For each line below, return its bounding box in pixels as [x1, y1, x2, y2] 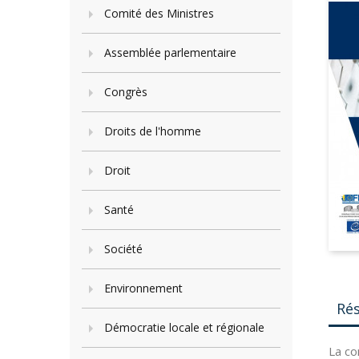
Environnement [104, 280, 183, 296]
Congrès [104, 84, 147, 99]
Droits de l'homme [104, 123, 201, 139]
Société [104, 241, 143, 256]
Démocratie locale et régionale [104, 320, 264, 335]
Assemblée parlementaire [104, 45, 236, 60]
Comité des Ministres [104, 6, 214, 21]
